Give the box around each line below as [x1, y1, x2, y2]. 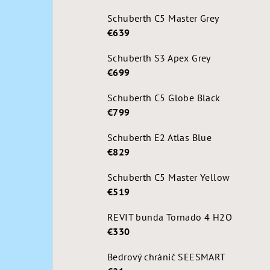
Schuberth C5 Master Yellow [107, 171, 230, 183]
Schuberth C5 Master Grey [107, 12, 219, 24]
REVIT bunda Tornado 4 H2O [107, 211, 232, 223]
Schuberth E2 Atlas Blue [107, 131, 212, 143]
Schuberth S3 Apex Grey [107, 52, 211, 64]
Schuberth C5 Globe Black [107, 92, 221, 104]
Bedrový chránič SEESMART [107, 251, 226, 263]
